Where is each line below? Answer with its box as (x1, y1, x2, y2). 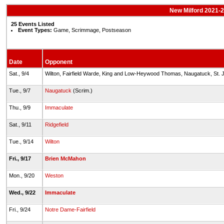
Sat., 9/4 (8, 70, 30, 76)
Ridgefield (44, 121, 68, 127)
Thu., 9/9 (8, 104, 32, 110)
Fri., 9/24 (8, 206, 32, 212)
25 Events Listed (10, 21, 54, 27)
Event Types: (18, 27, 52, 33)
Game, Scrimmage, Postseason (52, 27, 131, 33)
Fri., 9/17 (8, 155, 32, 161)
